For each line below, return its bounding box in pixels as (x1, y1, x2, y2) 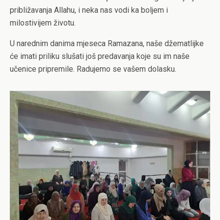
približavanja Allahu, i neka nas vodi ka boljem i (10, 5, 168, 15)
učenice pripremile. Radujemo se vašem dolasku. (10, 64, 176, 74)
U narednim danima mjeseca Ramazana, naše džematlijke (10, 39, 204, 48)
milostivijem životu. (10, 18, 76, 27)
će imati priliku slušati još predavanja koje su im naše (10, 52, 190, 61)
